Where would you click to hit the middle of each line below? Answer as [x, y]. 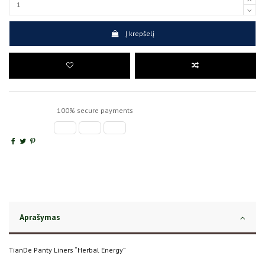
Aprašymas [40, 217]
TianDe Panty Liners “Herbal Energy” [67, 250]
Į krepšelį [140, 34]
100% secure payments [94, 111]
